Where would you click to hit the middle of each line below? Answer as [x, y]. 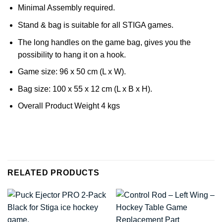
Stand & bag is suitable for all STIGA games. [95, 25]
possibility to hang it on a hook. [72, 55]
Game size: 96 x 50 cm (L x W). [72, 72]
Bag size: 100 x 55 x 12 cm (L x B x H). [85, 89]
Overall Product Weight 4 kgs [69, 106]
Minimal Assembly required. [66, 8]
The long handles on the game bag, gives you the [104, 42]
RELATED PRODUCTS [54, 172]
